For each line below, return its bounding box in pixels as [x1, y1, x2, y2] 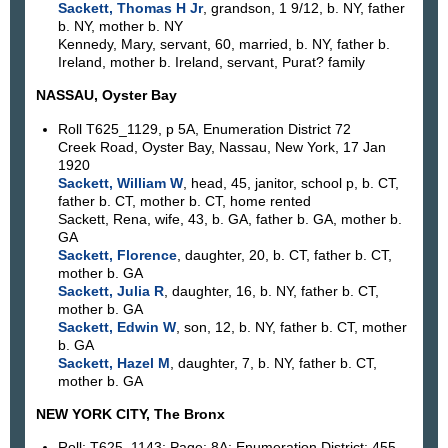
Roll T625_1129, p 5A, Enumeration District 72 [57, 120, 351, 137]
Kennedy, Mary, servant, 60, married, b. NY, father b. [57, 35, 390, 52]
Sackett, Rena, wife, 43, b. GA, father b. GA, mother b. [57, 210, 402, 227]
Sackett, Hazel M [57, 354, 170, 371]
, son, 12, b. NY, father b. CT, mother [175, 318, 407, 335]
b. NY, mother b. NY [57, 17, 183, 34]
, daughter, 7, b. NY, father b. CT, [169, 354, 377, 371]
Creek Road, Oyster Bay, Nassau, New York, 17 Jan [57, 138, 386, 155]
